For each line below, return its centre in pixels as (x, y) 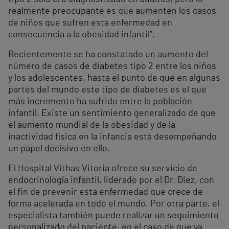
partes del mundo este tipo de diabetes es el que (107, 90)
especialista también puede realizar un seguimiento (113, 215)
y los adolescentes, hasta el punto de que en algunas (114, 78)
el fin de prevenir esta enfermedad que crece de (106, 192)
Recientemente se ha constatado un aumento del (108, 54)
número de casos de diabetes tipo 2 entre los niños (112, 66)
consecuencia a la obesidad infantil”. (82, 35)
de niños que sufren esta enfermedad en (90, 23)
